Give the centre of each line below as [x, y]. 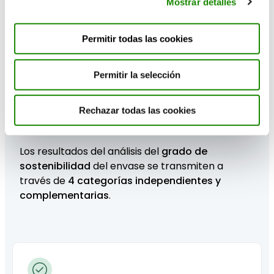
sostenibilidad [55, 166]
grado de [184, 152]
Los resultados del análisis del [91, 152]
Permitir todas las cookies [137, 39]
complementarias [64, 196]
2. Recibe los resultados [107, 121]
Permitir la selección [137, 75]
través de [44, 181]
